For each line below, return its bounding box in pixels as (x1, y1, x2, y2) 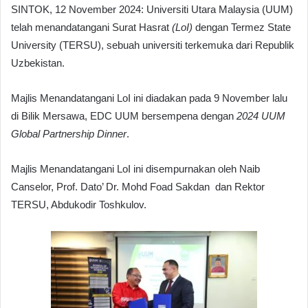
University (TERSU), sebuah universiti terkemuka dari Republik (11, 38, 294, 51)
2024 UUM (236, 109, 285, 122)
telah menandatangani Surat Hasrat (11, 21, 172, 33)
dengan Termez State (192, 21, 291, 33)
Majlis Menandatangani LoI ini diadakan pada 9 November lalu (11, 91, 287, 104)
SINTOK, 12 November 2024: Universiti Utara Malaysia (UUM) (11, 3, 293, 15)
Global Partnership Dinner (11, 127, 126, 140)
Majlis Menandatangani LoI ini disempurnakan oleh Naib (11, 162, 260, 175)
